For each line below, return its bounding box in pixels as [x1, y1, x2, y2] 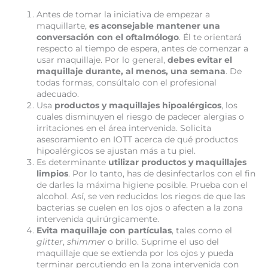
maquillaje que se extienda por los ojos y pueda [36, 248, 234, 258]
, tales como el [172, 225, 233, 235]
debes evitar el [167, 54, 233, 65]
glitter [36, 236, 63, 246]
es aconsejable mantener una [89, 20, 221, 31]
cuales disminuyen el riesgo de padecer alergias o [36, 111, 245, 121]
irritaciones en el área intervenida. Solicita [36, 123, 212, 133]
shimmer [67, 236, 108, 246]
